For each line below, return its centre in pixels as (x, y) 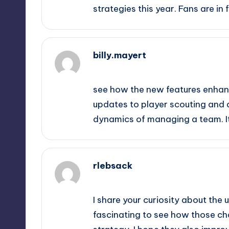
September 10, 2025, (132, 68)
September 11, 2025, (131, 178)
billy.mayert (120, 55)
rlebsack (113, 165)
